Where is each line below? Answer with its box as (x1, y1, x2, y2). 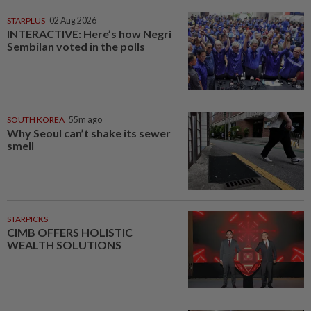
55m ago (69, 114, 102, 125)
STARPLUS (7, 15, 45, 26)
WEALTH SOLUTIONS (7, 237, 121, 251)
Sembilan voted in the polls (7, 40, 145, 53)
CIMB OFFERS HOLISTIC (7, 225, 133, 239)
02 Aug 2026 (49, 15, 96, 26)
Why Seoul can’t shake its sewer (7, 126, 171, 140)
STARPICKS (7, 213, 48, 224)
